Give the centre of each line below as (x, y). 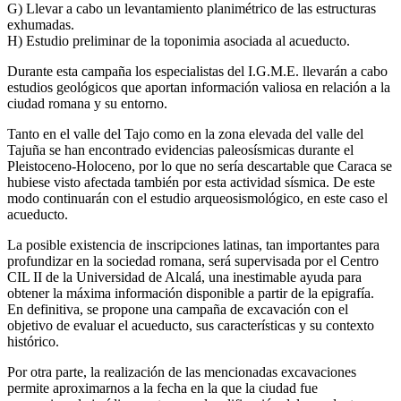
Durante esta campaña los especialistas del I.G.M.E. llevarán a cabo (197, 71)
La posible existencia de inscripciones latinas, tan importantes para (193, 244)
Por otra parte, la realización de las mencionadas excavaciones (182, 371)
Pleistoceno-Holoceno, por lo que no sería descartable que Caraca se (200, 166)
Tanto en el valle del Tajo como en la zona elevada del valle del (185, 133)
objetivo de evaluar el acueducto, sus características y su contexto (191, 325)
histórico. (33, 341)
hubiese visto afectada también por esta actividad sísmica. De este (191, 182)
